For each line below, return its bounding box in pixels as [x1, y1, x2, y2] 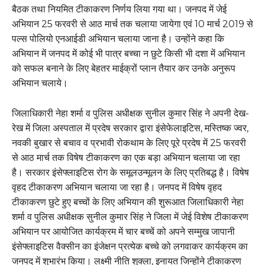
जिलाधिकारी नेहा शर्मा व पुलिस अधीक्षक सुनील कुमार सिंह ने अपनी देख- [12, 108, 249, 119]
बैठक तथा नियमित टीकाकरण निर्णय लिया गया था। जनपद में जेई [12, 4, 227, 15]
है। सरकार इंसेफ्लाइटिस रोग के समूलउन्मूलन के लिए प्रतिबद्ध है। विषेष [12, 167, 249, 178]
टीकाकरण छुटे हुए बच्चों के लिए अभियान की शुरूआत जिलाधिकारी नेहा [12, 196, 244, 208]
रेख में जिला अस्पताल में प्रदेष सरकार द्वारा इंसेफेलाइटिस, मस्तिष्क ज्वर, [12, 122, 248, 134]
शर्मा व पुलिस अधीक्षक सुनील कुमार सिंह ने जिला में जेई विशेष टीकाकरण [12, 211, 248, 222]
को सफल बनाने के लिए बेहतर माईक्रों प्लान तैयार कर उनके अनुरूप [12, 63, 235, 74]
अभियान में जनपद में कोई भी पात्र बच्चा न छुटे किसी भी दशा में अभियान [12, 48, 245, 59]
